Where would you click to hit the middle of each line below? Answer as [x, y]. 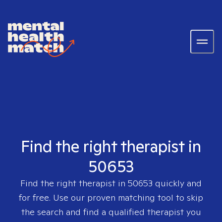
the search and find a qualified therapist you [111, 212]
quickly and [177, 183]
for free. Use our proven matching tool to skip [111, 197]
